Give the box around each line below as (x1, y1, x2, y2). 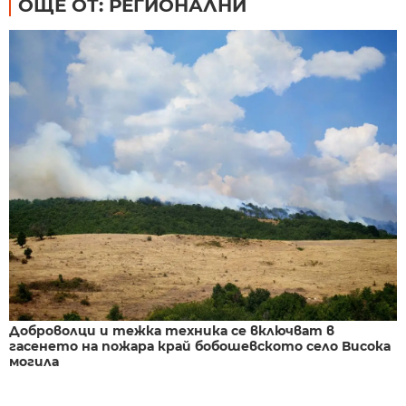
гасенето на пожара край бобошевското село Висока (9, 337, 391, 354)
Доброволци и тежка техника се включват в (9, 322, 334, 339)
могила (9, 353, 59, 370)
